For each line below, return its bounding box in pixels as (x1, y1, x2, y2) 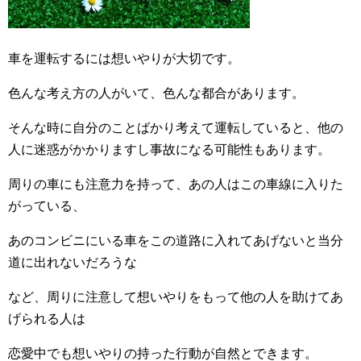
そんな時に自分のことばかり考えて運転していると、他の (8, 120, 343, 135)
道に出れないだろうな (8, 255, 137, 269)
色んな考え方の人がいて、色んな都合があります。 (8, 85, 305, 100)
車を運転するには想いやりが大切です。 (8, 51, 240, 65)
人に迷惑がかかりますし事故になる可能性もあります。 (8, 142, 330, 156)
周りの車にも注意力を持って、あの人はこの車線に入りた (8, 176, 343, 191)
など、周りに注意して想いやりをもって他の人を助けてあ (8, 289, 343, 304)
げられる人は (8, 311, 85, 326)
